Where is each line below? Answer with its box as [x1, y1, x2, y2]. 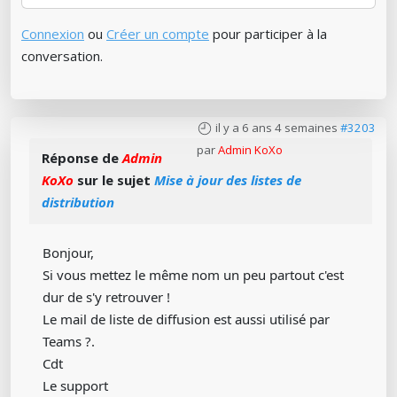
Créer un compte [106, 24, 209, 43]
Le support [43, 376, 108, 394]
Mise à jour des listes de [154, 170, 301, 189]
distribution [42, 192, 114, 211]
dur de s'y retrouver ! [43, 287, 170, 306]
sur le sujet [74, 170, 154, 189]
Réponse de [42, 148, 122, 167]
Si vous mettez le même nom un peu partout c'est [43, 265, 344, 284]
